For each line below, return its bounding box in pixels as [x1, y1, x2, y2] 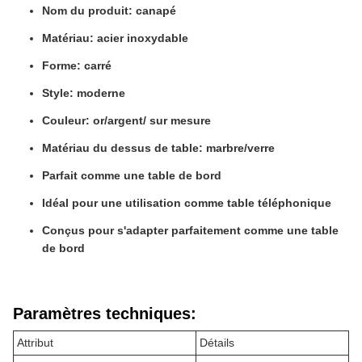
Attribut [17, 336, 53, 349]
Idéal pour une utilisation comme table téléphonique [42, 196, 331, 209]
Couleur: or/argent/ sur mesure [42, 114, 211, 127]
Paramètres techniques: [13, 305, 196, 322]
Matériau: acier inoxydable [42, 32, 188, 44]
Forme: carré [42, 59, 112, 72]
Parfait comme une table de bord [42, 169, 221, 182]
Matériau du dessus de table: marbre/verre [42, 141, 275, 154]
